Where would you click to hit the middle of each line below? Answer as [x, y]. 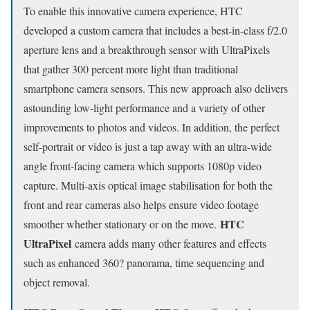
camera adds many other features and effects [171, 243]
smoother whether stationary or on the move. [122, 224]
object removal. [57, 282]
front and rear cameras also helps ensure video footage [141, 204]
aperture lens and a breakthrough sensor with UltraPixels [147, 49]
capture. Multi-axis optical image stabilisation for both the [148, 185]
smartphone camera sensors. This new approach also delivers [156, 88]
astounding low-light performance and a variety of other [144, 107]
